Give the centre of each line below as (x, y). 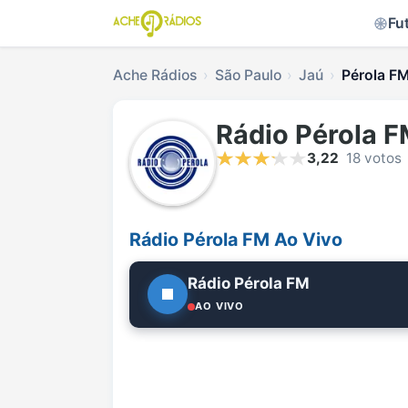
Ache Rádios (155, 75)
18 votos (374, 158)
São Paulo (248, 75)
